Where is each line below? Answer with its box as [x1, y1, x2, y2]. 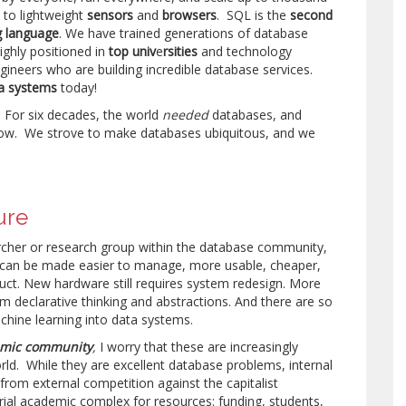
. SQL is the [217, 6, 291, 24]
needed [162, 106, 209, 123]
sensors [87, 6, 134, 24]
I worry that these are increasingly [96, 338, 299, 355]
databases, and [208, 106, 303, 123]
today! [57, 79, 98, 96]
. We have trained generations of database [59, 24, 309, 42]
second [290, 6, 333, 24]
